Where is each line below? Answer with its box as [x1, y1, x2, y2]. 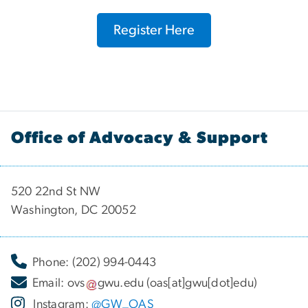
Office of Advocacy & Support [11, 129, 268, 146]
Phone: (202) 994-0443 [29, 256, 157, 269]
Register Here [113, 23, 195, 37]
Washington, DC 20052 [11, 203, 136, 217]
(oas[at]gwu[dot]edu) [144, 277, 258, 290]
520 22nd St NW [11, 185, 104, 198]
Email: [29, 277, 67, 290]
